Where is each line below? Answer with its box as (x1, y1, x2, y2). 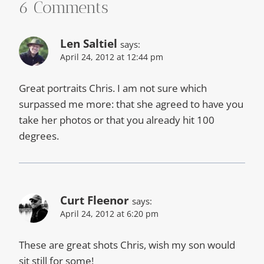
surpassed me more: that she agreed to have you (19, 97, 243, 111)
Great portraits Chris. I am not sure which (19, 81, 207, 95)
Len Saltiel (60, 36, 117, 52)
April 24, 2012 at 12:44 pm (60, 51, 163, 63)
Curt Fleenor (60, 193, 129, 208)
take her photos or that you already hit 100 (19, 113, 214, 127)
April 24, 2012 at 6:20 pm (60, 208, 159, 219)
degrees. (19, 129, 59, 143)
